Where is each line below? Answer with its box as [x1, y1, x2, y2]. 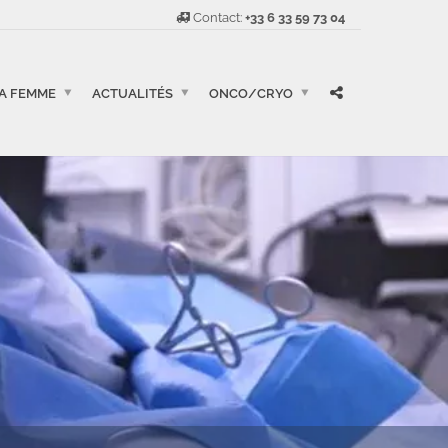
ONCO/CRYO [209, 85, 293, 101]
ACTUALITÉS [92, 85, 173, 101]
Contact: [190, 10, 245, 25]
